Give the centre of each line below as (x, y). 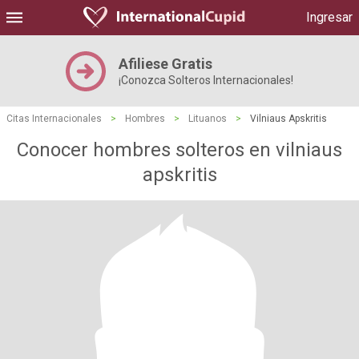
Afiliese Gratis (165, 64)
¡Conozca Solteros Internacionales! (206, 80)
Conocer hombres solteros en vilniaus (179, 150)
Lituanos (208, 119)
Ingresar (329, 17)
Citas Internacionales (54, 119)
